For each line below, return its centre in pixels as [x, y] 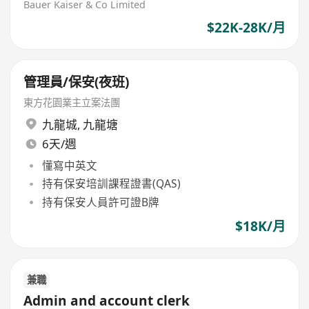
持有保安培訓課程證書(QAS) [111, 184]
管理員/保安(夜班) [77, 82]
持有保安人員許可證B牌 [100, 202]
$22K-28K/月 [246, 27]
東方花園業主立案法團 [72, 103]
